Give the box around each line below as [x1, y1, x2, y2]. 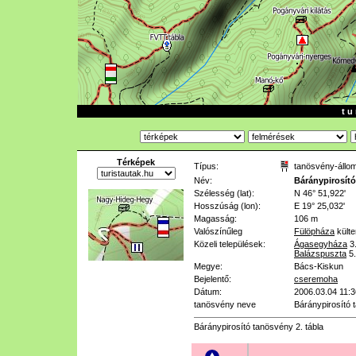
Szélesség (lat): [194, 188, 254, 198]
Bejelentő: [194, 274, 231, 284]
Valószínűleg [194, 226, 242, 236]
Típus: [194, 161, 219, 171]
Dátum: [194, 287, 222, 296]
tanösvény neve [194, 300, 256, 309]
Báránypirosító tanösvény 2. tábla [194, 322, 323, 331]
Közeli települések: [194, 239, 265, 249]
